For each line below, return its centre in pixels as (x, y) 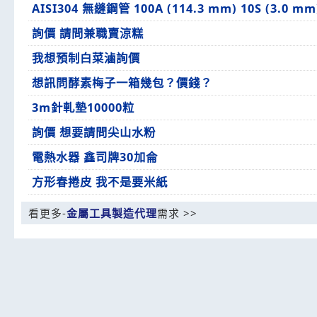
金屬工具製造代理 (112, 213)
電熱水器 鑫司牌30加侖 (95, 157)
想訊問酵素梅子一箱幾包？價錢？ (122, 83)
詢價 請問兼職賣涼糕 (88, 33)
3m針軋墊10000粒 (83, 108)
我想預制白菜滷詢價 (86, 58)
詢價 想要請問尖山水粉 (94, 132)
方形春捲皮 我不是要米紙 (100, 182)
